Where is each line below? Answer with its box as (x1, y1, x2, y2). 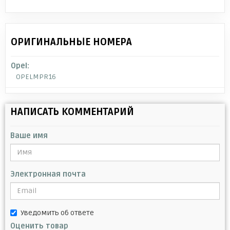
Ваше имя (10, 131, 48, 140)
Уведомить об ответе (21, 208, 94, 217)
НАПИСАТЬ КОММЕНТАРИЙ (10, 105, 134, 118)
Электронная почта (10, 169, 86, 179)
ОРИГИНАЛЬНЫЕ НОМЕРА (11, 35, 132, 48)
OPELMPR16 (16, 72, 56, 81)
